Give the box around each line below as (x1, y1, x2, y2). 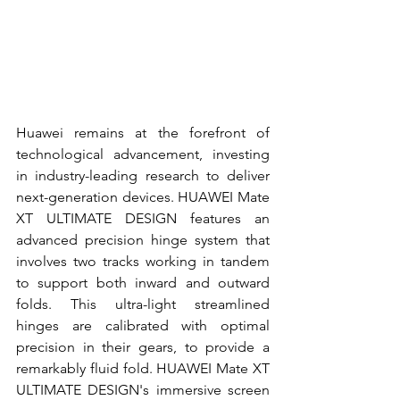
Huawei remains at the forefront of (16, 124, 270, 142)
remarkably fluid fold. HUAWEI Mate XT (16, 360, 270, 378)
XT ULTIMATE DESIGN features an (16, 210, 270, 228)
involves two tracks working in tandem (16, 253, 270, 271)
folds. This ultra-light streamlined (16, 296, 270, 313)
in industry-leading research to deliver (16, 167, 270, 185)
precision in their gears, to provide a (16, 338, 270, 356)
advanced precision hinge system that (16, 231, 270, 249)
